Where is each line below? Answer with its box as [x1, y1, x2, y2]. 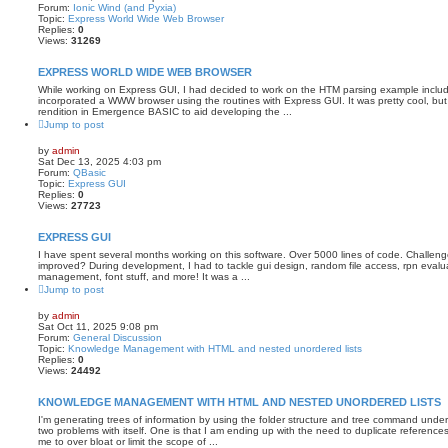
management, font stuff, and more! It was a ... [38, 270, 250, 282]
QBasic [73, 166, 106, 178]
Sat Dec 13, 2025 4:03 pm [38, 155, 161, 167]
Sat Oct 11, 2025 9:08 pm [38, 320, 158, 332]
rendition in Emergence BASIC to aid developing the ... [38, 105, 292, 117]
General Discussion [73, 331, 162, 343]
